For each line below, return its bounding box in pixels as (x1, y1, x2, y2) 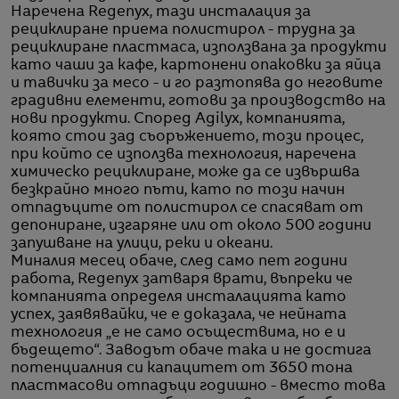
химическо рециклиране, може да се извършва (11, 165, 360, 180)
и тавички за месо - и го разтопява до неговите (11, 76, 383, 91)
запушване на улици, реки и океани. (11, 236, 273, 251)
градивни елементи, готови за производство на (11, 94, 386, 109)
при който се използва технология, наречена (11, 147, 356, 162)
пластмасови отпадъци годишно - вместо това (11, 379, 386, 394)
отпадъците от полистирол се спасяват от (11, 200, 363, 216)
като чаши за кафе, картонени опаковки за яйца (11, 58, 381, 73)
